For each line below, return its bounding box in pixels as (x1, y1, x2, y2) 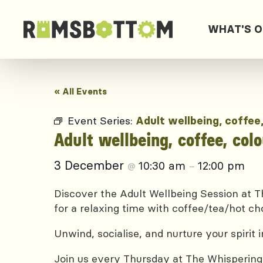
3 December (54, 157, 127, 173)
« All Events (54, 86, 107, 97)
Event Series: (68, 114, 136, 127)
